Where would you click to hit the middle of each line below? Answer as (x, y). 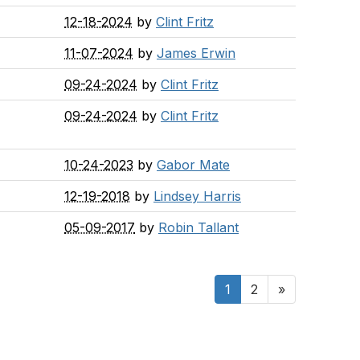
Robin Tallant (198, 227)
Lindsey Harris (197, 196)
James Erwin (196, 53)
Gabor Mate (193, 165)
